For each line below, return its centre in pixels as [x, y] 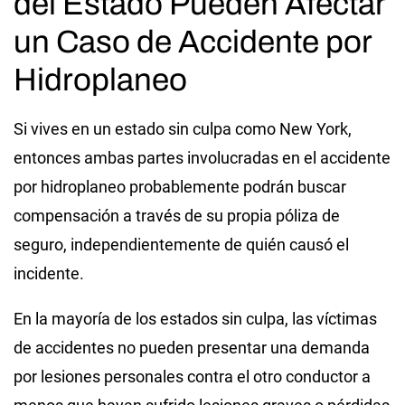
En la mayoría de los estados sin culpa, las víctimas [195, 318]
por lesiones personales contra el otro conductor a [192, 376]
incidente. [49, 273]
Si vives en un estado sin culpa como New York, [183, 128]
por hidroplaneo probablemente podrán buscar [180, 186]
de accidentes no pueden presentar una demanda [192, 347]
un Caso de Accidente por [193, 41]
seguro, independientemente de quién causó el [181, 244]
